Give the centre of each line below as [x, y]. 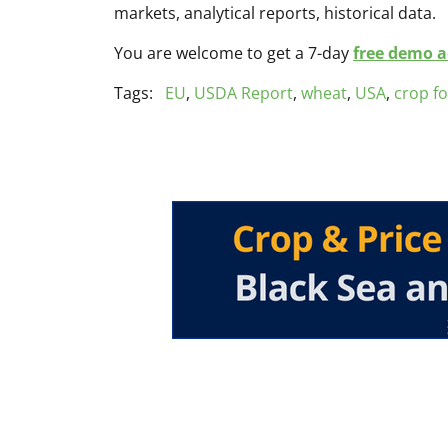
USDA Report [243, 93]
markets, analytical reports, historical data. [275, 13]
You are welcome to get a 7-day [233, 53]
